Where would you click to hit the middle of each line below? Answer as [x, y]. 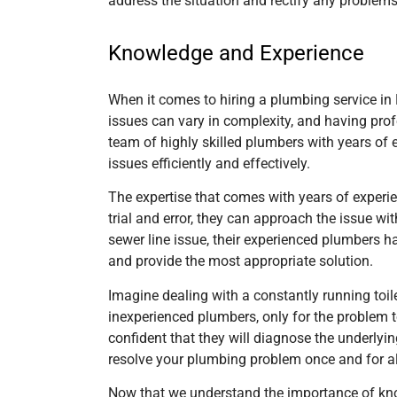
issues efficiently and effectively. [209, 163]
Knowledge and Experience [236, 53]
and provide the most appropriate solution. [241, 261]
